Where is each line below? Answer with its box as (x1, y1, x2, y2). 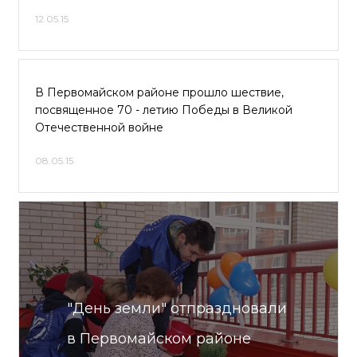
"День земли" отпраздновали (67, 300, 287, 317)
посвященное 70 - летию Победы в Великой (35, 103, 292, 117)
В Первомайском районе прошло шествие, (35, 85, 284, 100)
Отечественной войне (35, 120, 163, 135)
